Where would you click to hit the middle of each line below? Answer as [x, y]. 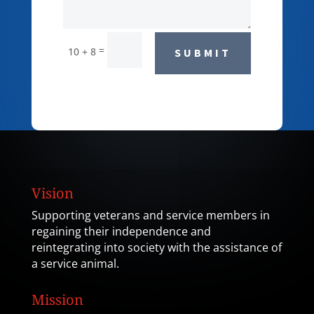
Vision [52, 193]
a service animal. [75, 264]
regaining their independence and [121, 232]
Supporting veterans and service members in [150, 216]
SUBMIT [203, 53]
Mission [57, 300]
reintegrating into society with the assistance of [156, 248]
